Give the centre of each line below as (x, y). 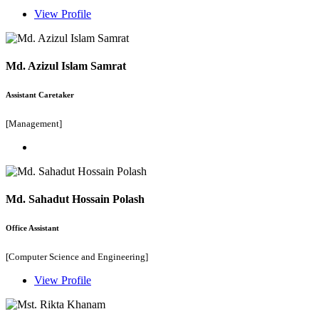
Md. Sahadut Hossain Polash (75, 199)
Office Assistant (32, 228)
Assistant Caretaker (40, 95)
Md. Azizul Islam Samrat (66, 66)
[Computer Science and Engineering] (77, 257)
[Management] (34, 123)
